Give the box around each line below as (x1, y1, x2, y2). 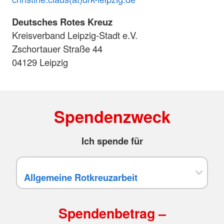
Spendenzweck (53, 104, 170, 128)
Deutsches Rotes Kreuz (12, 15, 112, 29)
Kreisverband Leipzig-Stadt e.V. (12, 28, 137, 42)
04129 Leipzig (12, 55, 68, 69)
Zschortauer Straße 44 (12, 42, 102, 55)
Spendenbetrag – (58, 203, 166, 222)
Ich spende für (81, 133, 143, 147)
